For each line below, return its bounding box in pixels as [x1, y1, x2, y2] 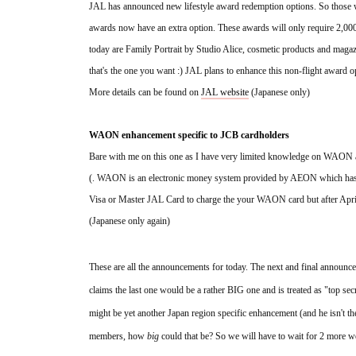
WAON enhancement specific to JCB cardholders [89, 130, 289, 141]
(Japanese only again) [89, 215, 170, 227]
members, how [89, 331, 147, 342]
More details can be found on [89, 87, 201, 99]
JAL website [201, 87, 249, 99]
